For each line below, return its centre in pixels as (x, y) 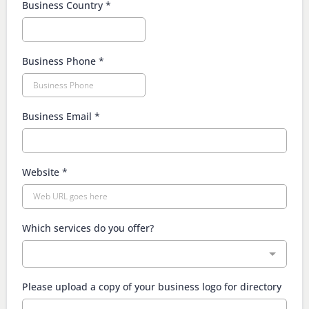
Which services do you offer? (88, 228)
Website (42, 172)
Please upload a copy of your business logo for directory (152, 287)
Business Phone (60, 61)
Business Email (58, 117)
